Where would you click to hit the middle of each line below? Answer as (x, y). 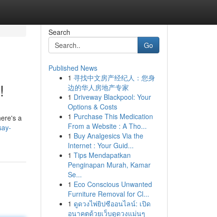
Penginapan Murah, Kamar (109, 165)
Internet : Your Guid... (101, 145)
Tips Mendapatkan (102, 155)
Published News (73, 68)
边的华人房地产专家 (98, 87)
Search (59, 32)
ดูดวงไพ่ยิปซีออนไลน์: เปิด (112, 203)
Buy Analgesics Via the (108, 136)
